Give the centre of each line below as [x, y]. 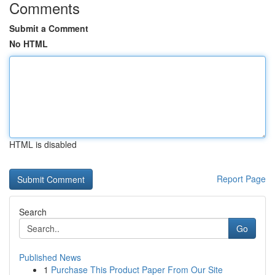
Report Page [241, 179]
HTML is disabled [43, 144]
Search [33, 212]
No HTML [29, 44]
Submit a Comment [49, 28]
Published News [50, 257]
